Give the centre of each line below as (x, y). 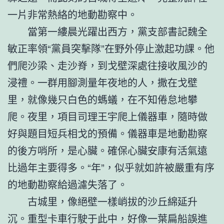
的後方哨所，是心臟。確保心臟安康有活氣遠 (107, 150)
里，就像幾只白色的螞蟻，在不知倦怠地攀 (102, 99)
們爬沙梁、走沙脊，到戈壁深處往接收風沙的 (107, 65)
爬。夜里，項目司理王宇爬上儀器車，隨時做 (107, 116)
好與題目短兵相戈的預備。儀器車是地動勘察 (107, 133)
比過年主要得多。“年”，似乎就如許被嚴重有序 (111, 167)
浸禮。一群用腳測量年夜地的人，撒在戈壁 (102, 82)
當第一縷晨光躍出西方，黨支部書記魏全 (117, 31)
